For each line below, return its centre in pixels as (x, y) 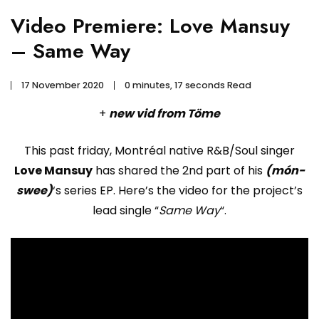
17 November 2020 (63, 85)
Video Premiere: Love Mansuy (150, 26)
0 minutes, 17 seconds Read (188, 85)
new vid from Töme (164, 113)
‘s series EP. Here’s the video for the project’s (178, 190)
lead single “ (126, 210)
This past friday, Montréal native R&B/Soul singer (159, 150)
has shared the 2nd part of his (179, 170)
